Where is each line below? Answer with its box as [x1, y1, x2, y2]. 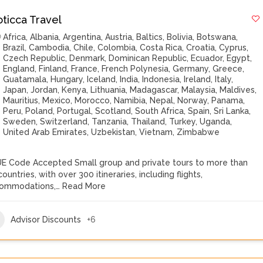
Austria [105, 32, 133, 42]
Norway [177, 96, 208, 105]
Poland [25, 106, 53, 116]
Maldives [220, 85, 255, 95]
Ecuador [191, 53, 223, 63]
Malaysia [181, 85, 216, 95]
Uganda [200, 117, 231, 126]
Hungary [50, 75, 83, 84]
